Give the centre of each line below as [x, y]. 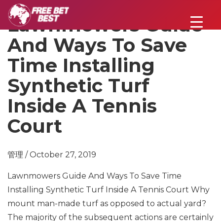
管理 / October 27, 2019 [52, 155]
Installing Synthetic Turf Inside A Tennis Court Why [109, 190]
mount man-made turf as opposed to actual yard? [107, 203]
